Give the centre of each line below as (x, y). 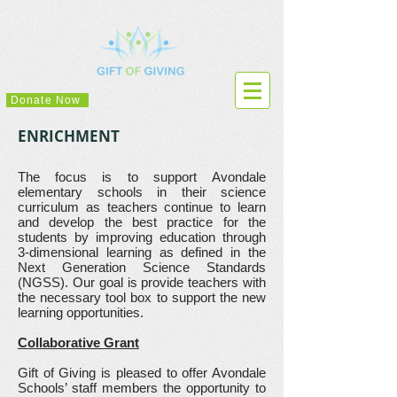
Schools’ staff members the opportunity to (142, 388)
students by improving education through (142, 237)
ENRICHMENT (69, 136)
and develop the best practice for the (142, 222)
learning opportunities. (84, 312)
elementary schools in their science (142, 192)
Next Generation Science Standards (142, 267)
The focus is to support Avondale (142, 177)
